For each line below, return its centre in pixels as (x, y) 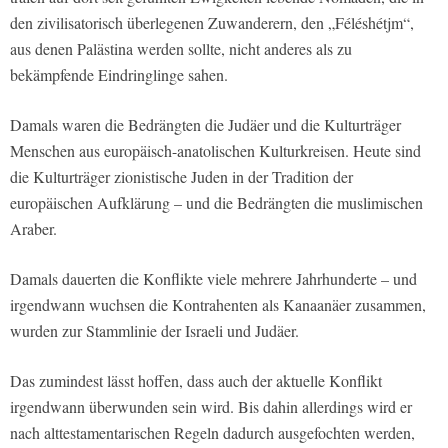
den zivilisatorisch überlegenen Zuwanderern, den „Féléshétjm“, (212, 23)
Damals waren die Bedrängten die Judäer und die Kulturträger (205, 125)
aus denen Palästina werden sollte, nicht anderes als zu (181, 49)
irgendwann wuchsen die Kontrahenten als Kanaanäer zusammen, (218, 305)
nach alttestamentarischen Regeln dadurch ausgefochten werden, (212, 433)
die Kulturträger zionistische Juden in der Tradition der (181, 177)
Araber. (33, 229)
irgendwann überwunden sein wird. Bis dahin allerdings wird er (211, 407)
